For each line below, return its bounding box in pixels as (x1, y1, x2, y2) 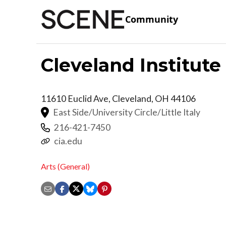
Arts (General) (41, 161, 90, 172)
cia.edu (54, 135, 82, 146)
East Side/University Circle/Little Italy (53, 106, 200, 118)
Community (125, 13, 178, 26)
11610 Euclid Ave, (41, 93, 112, 104)
